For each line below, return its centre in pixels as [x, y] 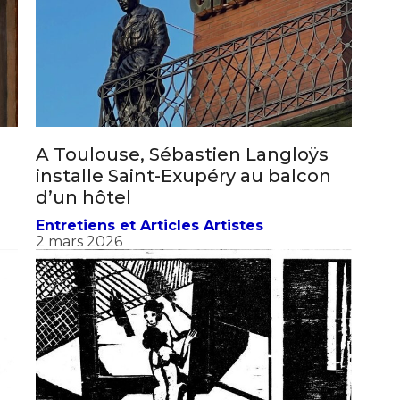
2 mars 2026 [79, 257]
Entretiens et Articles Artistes [150, 241]
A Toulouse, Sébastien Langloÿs [182, 170]
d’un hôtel [83, 213]
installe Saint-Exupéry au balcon [183, 192]
